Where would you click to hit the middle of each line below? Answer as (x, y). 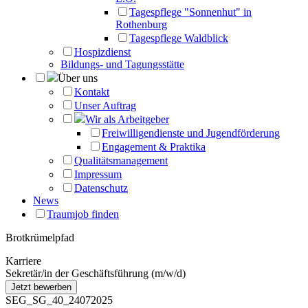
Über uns (78, 78)
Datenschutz (101, 188)
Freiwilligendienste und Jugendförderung (191, 133)
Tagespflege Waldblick (179, 38)
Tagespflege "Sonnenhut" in (190, 12)
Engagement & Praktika (154, 147)
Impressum (98, 174)
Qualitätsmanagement (121, 161)
